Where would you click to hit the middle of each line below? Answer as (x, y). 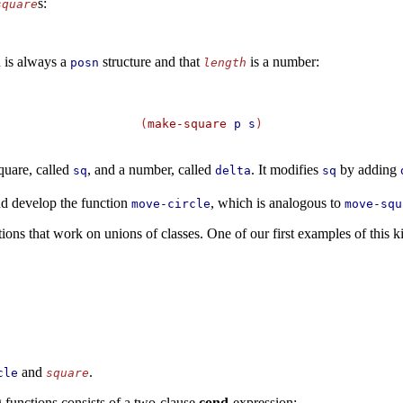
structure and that (151, 62)
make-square (187, 124)
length (224, 63)
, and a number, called (151, 170)
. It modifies (286, 170)
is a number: (282, 62)
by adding (368, 170)
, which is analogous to (277, 203)
